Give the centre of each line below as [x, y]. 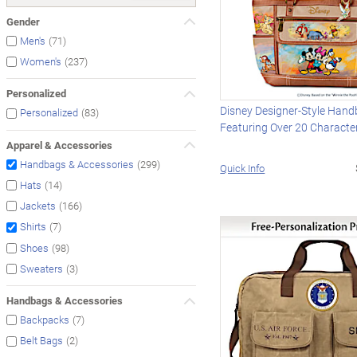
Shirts [33, 227]
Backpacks [45, 320]
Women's [41, 62]
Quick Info [243, 168]
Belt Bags [41, 341]
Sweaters [41, 269]
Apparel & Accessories [59, 145]
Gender [23, 21]
